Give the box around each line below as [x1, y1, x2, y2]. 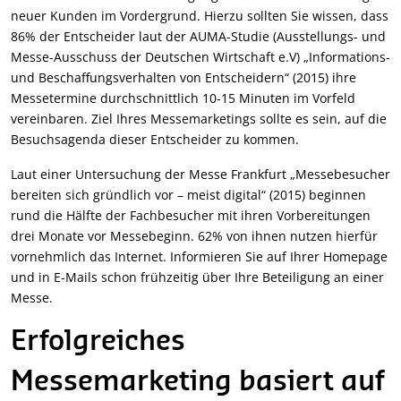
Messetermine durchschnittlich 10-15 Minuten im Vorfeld [11, 89, 355, 107]
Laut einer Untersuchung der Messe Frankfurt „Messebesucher [11, 165, 390, 183]
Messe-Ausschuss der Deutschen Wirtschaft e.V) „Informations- [11, 47, 390, 65]
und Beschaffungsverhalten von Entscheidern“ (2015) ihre [11, 68, 356, 86]
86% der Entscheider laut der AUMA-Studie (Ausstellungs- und [11, 27, 386, 45]
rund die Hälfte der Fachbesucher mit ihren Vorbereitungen [11, 206, 371, 224]
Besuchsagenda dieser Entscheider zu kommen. [11, 130, 299, 148]
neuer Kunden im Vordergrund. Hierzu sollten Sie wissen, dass [11, 6, 388, 24]
